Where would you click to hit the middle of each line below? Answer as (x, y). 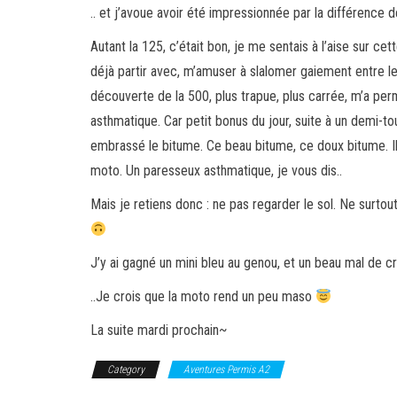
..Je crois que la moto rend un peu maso (203, 296)
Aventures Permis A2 (226, 370)
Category (126, 370)
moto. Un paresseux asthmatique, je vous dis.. (216, 171)
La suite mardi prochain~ (159, 330)
